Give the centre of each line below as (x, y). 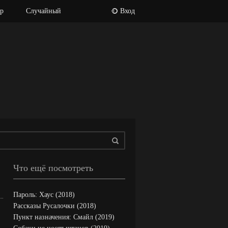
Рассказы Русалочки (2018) (55, 206)
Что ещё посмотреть (53, 168)
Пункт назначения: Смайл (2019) (64, 217)
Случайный (43, 11)
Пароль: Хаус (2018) (44, 195)
